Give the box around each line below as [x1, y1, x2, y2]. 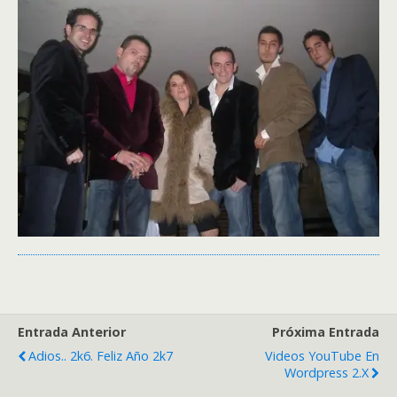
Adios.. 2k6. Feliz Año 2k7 [28, 347, 173, 364]
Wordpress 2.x [284, 364, 369, 381]
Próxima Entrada [272, 323, 379, 340]
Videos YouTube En [265, 347, 379, 364]
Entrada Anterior [18, 323, 126, 340]
